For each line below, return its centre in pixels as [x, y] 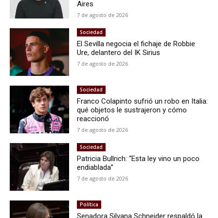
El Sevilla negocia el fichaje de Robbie [136, 44]
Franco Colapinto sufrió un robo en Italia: [143, 101]
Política [89, 204]
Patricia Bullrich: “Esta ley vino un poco [138, 158]
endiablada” [95, 167]
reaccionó [93, 118]
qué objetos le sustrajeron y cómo [132, 110]
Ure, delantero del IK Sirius [119, 52]
